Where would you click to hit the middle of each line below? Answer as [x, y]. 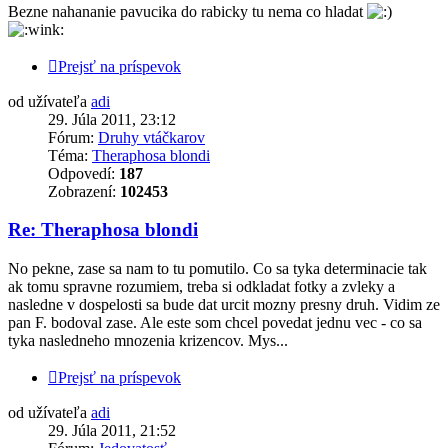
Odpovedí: [83, 173]
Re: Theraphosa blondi [103, 230]
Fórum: [73, 137]
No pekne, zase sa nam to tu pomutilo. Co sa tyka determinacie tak [217, 269]
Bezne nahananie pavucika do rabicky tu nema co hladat [187, 11]
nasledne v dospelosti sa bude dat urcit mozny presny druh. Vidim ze [224, 305]
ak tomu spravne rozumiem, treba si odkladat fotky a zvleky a [201, 287]
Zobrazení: [84, 191]
